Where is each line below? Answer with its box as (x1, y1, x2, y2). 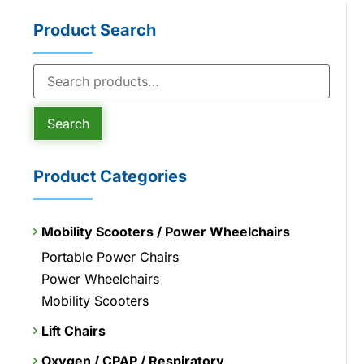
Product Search (32, 19, 156, 40)
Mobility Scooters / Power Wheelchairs (41, 223, 290, 240)
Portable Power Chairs (41, 248, 179, 265)
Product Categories (32, 166, 187, 186)
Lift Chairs (41, 322, 106, 339)
